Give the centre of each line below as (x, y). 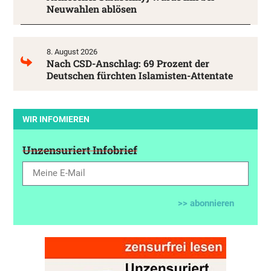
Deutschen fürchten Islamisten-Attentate (140, 75)
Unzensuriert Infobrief (80, 150)
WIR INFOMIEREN (56, 119)
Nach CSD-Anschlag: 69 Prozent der (128, 63)
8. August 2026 (72, 51)
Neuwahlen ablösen (92, 8)
